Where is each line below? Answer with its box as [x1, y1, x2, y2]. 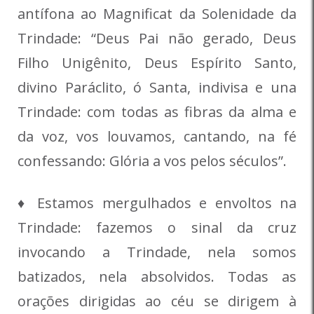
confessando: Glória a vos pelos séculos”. [18, 151, 287, 171]
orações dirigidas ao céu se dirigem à [18, 292, 296, 311]
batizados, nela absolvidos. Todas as [18, 267, 296, 287]
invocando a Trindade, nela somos [18, 243, 296, 262]
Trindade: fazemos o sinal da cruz [18, 218, 296, 238]
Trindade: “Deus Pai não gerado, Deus [18, 29, 296, 48]
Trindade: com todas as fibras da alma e [18, 102, 296, 122]
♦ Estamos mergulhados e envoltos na [18, 193, 296, 213]
